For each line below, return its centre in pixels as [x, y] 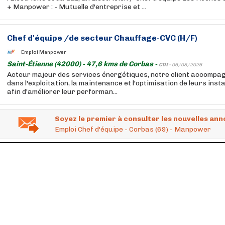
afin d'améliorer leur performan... [62, 92]
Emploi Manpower [44, 52]
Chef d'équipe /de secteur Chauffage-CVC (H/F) [102, 38]
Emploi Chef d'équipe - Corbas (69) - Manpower [133, 129]
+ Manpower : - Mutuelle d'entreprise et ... [77, 7]
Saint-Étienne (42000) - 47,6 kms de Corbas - [83, 64]
